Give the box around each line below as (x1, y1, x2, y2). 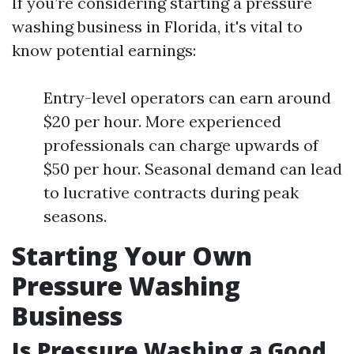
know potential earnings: (12, 40, 196, 60)
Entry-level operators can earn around (43, 88, 331, 107)
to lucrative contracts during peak (43, 183, 299, 202)
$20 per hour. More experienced (43, 111, 281, 131)
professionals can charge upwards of (43, 135, 318, 155)
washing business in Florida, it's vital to (12, 17, 303, 36)
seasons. (43, 206, 107, 226)
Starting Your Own (12, 239, 252, 273)
